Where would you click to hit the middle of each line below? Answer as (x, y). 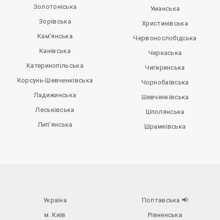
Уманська (165, 9)
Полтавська (162, 200)
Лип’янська (55, 125)
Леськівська (55, 110)
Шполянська (165, 112)
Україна (55, 200)
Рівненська (165, 215)
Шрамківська (165, 127)
